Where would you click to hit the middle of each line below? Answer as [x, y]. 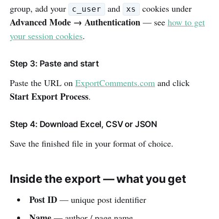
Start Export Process [49, 96]
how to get [186, 22]
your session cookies [46, 35]
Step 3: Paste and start [55, 63]
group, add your [39, 8]
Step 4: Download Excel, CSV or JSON [84, 124]
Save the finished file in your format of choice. [92, 143]
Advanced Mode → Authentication [75, 22]
